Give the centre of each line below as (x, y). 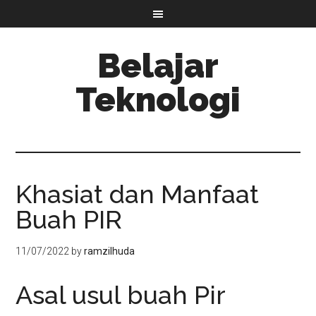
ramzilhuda (110, 251)
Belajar (158, 66)
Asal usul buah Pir (121, 295)
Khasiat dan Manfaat (138, 194)
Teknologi (158, 99)
